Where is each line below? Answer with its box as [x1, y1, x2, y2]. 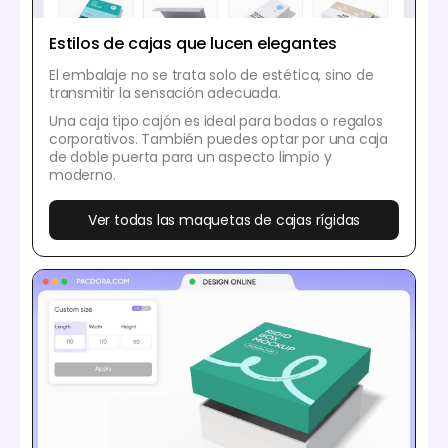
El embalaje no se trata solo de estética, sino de [49, 64, 374, 85]
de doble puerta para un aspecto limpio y [49, 146, 332, 167]
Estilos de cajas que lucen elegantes [49, 31, 338, 55]
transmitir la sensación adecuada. [49, 82, 281, 103]
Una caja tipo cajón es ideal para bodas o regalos [49, 110, 383, 131]
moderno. [49, 164, 116, 185]
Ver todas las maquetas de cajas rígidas [87, 209, 361, 230]
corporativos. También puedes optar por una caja [49, 128, 388, 149]
